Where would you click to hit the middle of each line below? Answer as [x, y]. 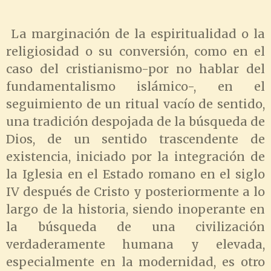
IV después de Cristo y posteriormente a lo [135, 192]
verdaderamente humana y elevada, [135, 244]
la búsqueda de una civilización [135, 227]
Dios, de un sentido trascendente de [135, 139]
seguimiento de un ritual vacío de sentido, [135, 104]
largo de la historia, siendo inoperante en [135, 209]
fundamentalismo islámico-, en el [135, 87]
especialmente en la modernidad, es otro [135, 262]
